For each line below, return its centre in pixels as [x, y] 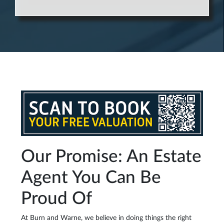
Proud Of [56, 199]
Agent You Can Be [91, 178]
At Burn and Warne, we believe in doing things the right [106, 218]
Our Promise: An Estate [111, 157]
